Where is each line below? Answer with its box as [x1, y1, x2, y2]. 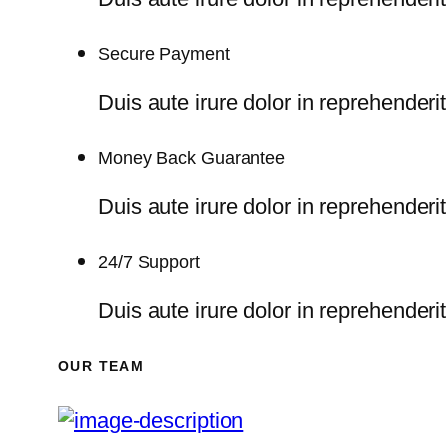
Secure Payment [98, 44, 230, 65]
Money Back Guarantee [98, 148, 285, 169]
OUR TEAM [58, 357, 145, 374]
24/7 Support [98, 252, 200, 273]
